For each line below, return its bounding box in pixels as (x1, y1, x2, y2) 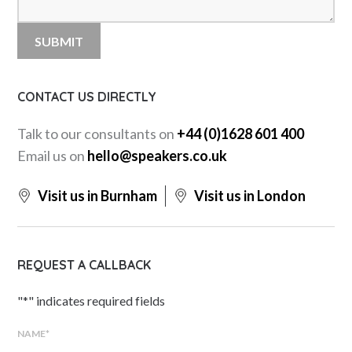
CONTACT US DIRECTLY (17, 89, 157, 105)
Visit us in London (192, 187, 306, 205)
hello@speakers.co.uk (87, 147, 228, 165)
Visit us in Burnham (35, 187, 158, 205)
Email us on (17, 147, 88, 165)
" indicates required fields (28, 293, 166, 309)
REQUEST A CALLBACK (17, 257, 152, 273)
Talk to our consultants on (17, 125, 178, 143)
